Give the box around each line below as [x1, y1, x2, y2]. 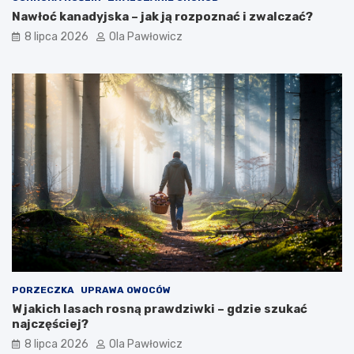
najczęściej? [12, 317, 88, 332]
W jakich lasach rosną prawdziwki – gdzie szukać [12, 302, 307, 317]
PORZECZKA [12, 284, 74, 296]
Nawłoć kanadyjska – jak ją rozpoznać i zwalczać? [12, 9, 313, 24]
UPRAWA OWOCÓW [81, 284, 171, 296]
